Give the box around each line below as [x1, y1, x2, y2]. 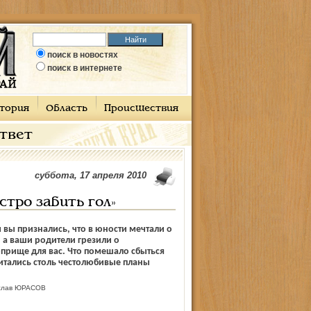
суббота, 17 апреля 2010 [34, 170, 146, 180]
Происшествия [103, 104, 178, 113]
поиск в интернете [47, 63, 122, 73]
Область [45, 104, 87, 113]
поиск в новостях [47, 50, 118, 60]
